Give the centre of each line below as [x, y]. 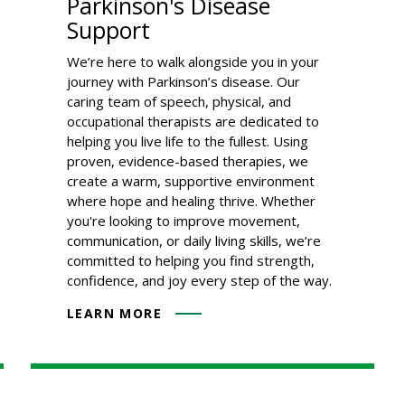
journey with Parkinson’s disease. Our [184, 81]
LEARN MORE [114, 313]
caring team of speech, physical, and [179, 101]
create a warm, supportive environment [191, 180]
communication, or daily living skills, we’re [194, 240]
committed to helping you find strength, [191, 260]
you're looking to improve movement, [184, 220]
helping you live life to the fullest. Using [188, 141]
